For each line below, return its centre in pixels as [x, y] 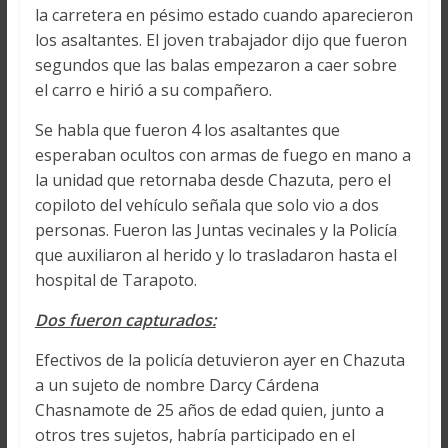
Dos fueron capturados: [125, 320]
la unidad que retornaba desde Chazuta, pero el [212, 180]
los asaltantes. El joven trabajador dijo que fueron [220, 40]
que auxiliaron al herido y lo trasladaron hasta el [215, 255]
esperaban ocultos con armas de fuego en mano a [222, 155]
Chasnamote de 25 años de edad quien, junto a [209, 410]
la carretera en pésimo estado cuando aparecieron [223, 15]
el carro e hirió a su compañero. [153, 90]
